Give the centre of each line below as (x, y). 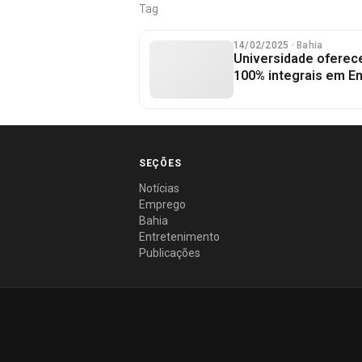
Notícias (159, 188)
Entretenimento (179, 237)
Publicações (170, 253)
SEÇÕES (160, 163)
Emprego (162, 204)
